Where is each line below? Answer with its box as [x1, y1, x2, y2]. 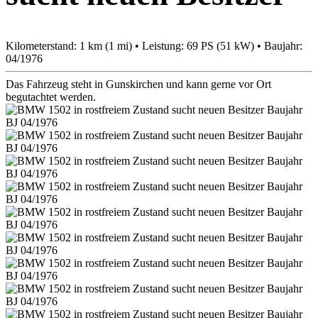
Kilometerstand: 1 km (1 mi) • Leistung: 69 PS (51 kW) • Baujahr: [6, 39, 302, 52]
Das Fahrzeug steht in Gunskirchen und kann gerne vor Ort [6, 77, 271, 90]
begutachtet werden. [6, 90, 96, 103]
